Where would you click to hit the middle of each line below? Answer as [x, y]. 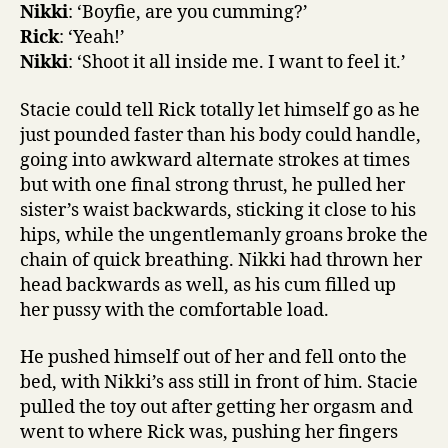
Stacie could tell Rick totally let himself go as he [220, 110]
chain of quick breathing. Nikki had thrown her [221, 260]
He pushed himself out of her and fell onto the [213, 357]
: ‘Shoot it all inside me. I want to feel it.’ [237, 62]
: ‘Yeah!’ [92, 37]
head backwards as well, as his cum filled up [208, 285]
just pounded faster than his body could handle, [220, 135]
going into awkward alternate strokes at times [215, 160]
